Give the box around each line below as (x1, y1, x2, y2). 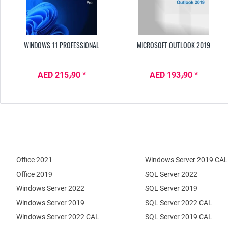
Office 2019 (16, 170, 52, 179)
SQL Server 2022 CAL (145, 198, 212, 207)
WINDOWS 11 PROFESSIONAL (24, 40, 100, 51)
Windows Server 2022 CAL (16, 213, 99, 221)
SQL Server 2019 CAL (145, 213, 212, 221)
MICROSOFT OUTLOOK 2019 (137, 40, 211, 51)
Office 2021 (16, 156, 52, 164)
